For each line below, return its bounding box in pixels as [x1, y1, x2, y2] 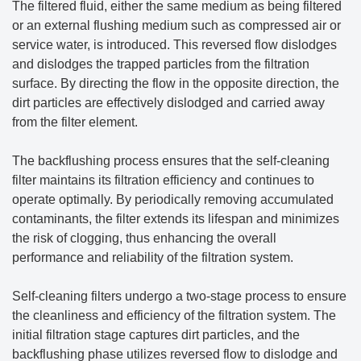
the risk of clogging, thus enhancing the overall [12, 231, 276, 246]
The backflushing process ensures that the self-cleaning [12, 154, 330, 168]
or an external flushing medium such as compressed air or [12, 19, 341, 33]
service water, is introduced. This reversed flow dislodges [12, 38, 337, 52]
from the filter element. [12, 115, 138, 130]
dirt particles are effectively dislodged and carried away [12, 96, 325, 110]
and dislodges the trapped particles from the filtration [12, 57, 309, 72]
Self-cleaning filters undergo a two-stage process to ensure [12, 289, 346, 304]
